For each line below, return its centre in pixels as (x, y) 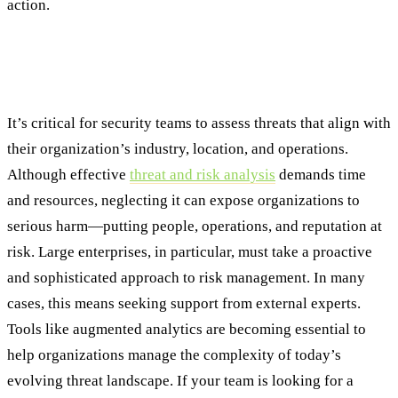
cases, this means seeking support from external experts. (184, 304)
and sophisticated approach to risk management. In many (186, 278)
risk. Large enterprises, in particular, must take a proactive (190, 252)
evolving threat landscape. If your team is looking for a (180, 381)
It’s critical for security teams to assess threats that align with (199, 123)
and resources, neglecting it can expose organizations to (183, 201)
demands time (321, 175)
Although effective (68, 175)
